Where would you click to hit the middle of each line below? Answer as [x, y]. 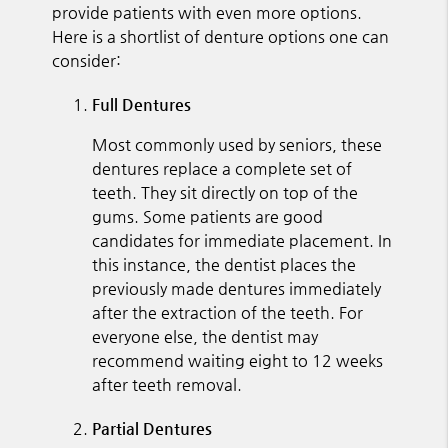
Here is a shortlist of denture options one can [221, 36]
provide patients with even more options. [207, 12]
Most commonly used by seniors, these [237, 144]
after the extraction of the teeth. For [228, 312]
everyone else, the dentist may [205, 336]
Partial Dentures [152, 428]
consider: [87, 60]
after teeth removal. [167, 384]
